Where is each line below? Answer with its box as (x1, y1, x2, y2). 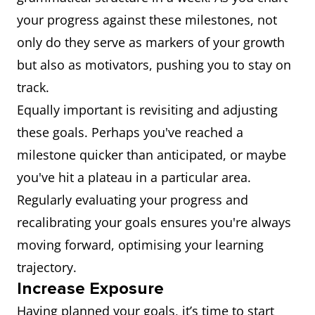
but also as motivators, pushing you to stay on (17, 56, 291, 73)
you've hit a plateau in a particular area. (17, 169, 251, 186)
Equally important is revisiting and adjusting (17, 101, 278, 118)
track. (17, 79, 49, 96)
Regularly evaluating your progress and (17, 191, 248, 208)
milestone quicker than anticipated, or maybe (17, 146, 286, 163)
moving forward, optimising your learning (17, 236, 264, 253)
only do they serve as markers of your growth (17, 34, 285, 51)
